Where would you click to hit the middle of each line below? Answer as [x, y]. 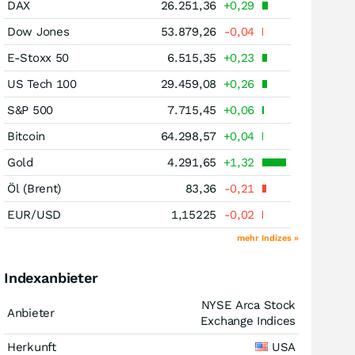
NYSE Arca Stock [248, 305]
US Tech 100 [42, 84]
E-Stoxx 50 [38, 58]
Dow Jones [38, 32]
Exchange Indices [248, 321]
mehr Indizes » [268, 238]
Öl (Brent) [34, 189]
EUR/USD [34, 215]
